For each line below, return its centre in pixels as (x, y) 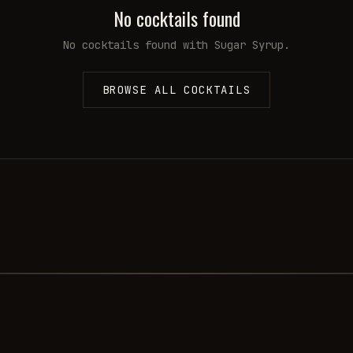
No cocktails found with (139, 45)
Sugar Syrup (249, 45)
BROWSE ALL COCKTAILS (176, 90)
